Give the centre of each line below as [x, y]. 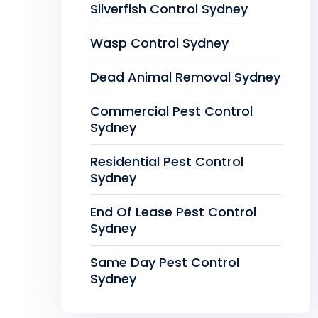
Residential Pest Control [167, 161]
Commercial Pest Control [171, 111]
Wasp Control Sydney [159, 43]
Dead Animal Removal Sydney [185, 77]
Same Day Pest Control [165, 262]
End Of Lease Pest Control [173, 212]
